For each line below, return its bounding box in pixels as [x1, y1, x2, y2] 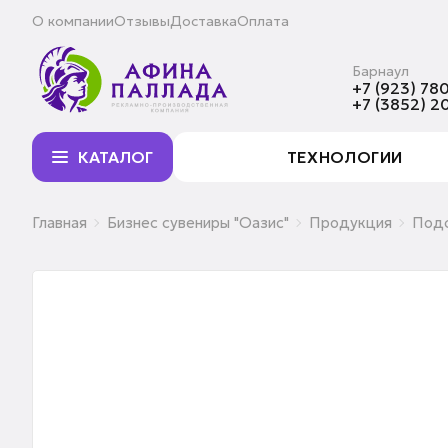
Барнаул [352, 62, 409, 80]
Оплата [237, 12, 289, 30]
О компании [32, 12, 114, 30]
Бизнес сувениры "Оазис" [107, 212, 289, 232]
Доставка [170, 12, 237, 30]
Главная [32, 212, 87, 232]
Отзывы [114, 12, 170, 30]
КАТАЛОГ [78, 147, 153, 167]
